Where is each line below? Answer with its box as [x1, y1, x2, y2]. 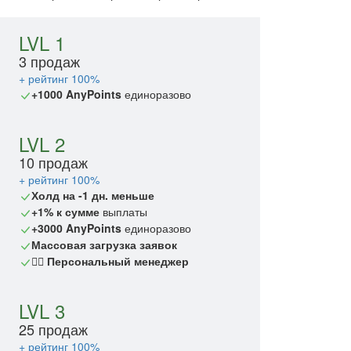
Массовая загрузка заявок [31, 237, 177, 253]
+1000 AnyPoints [31, 86, 121, 103]
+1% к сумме [31, 204, 100, 220]
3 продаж [19, 51, 80, 72]
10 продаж [19, 152, 88, 173]
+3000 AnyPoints [31, 220, 121, 237]
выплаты [100, 204, 147, 220]
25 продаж [19, 319, 88, 340]
